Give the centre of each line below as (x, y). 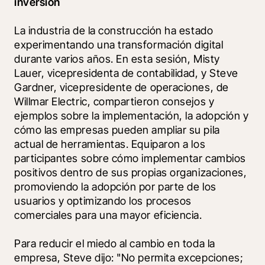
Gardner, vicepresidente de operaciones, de (122, 87)
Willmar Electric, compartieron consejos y (114, 101)
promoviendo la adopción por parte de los (115, 186)
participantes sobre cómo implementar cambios (130, 158)
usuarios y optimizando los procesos (103, 201)
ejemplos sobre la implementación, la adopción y (132, 115)
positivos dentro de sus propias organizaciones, (131, 172)
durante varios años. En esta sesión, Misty (117, 59)
